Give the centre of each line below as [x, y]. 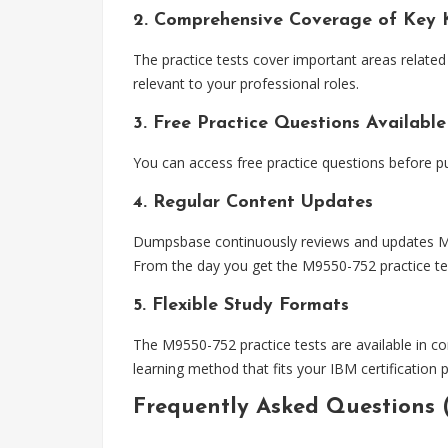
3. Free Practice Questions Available [289, 123]
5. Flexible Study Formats [241, 305]
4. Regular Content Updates [253, 202]
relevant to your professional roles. [246, 83]
